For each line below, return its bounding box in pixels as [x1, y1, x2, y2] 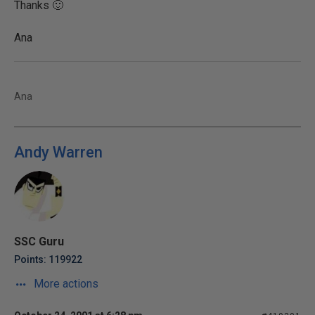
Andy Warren [14, 143, 103, 161]
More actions [31, 277, 98, 290]
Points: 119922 [14, 254, 82, 265]
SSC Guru [14, 235, 64, 248]
